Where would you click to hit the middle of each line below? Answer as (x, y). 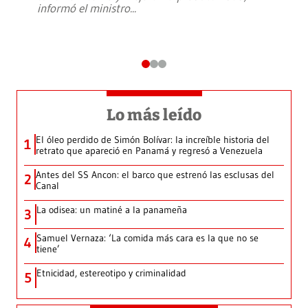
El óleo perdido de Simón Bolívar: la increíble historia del (153, 140)
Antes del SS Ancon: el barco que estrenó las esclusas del (155, 175)
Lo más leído (154, 115)
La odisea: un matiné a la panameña (112, 210)
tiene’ (48, 249)
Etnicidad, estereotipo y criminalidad (111, 273)
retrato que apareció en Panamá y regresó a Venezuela (149, 151)
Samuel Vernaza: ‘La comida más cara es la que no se (147, 238)
